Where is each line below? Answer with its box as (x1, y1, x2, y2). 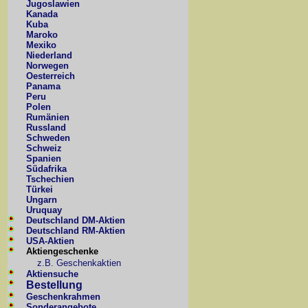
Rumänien (26, 112, 69, 122)
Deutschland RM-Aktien (26, 225, 125, 236)
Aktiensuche (26, 269, 78, 279)
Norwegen (26, 60, 69, 71)
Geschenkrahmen (26, 291, 100, 302)
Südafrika (26, 164, 67, 174)
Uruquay (26, 205, 62, 215)
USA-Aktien (26, 236, 74, 246)
